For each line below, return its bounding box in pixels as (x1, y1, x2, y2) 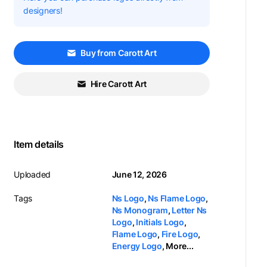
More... (166, 241, 194, 251)
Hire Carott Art (90, 79, 147, 89)
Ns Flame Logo (148, 193, 206, 203)
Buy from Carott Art (80, 48, 157, 58)
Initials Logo (135, 217, 184, 227)
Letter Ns (172, 205, 207, 215)
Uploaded (14, 169, 51, 179)
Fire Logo (161, 229, 198, 239)
